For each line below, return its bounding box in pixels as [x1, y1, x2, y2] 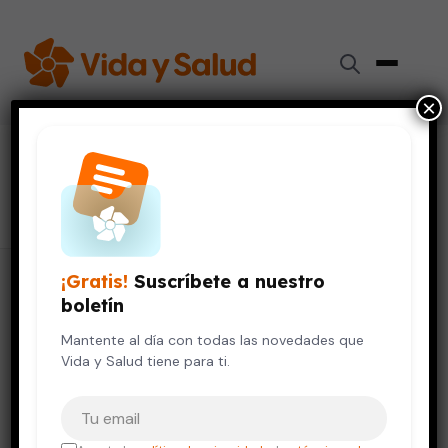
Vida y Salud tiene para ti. [61, 352, 231, 370]
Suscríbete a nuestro [128, 270, 326, 293]
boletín [61, 294, 125, 317]
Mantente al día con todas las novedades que [61, 331, 365, 349]
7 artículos [24, 198, 92, 215]
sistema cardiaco [39, 156, 217, 181]
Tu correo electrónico [60, 395, 221, 416]
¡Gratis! [61, 270, 129, 293]
